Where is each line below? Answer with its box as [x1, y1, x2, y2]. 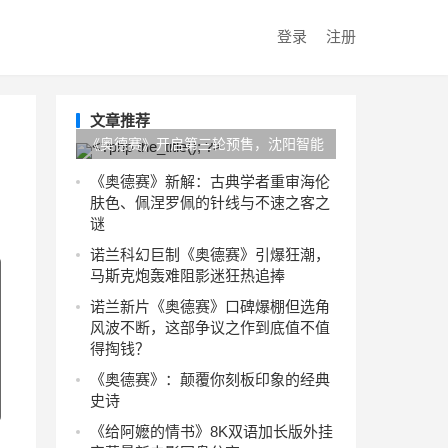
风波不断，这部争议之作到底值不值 [90, 319, 330, 336]
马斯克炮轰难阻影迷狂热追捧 [90, 267, 285, 284]
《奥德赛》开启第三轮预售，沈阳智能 [86, 136, 324, 152]
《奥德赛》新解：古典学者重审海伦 [90, 173, 330, 190]
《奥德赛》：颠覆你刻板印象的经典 [90, 371, 330, 388]
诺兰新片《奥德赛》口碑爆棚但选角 [90, 298, 330, 315]
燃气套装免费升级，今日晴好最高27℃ [86, 166, 326, 182]
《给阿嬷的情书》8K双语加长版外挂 [90, 423, 333, 440]
